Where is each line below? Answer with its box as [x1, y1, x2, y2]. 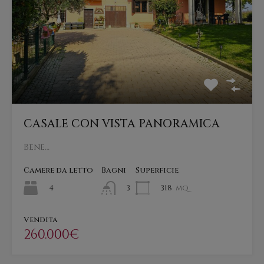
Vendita [24, 214, 58, 226]
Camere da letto [24, 164, 93, 176]
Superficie [136, 164, 179, 176]
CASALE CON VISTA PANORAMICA [24, 115, 220, 131]
